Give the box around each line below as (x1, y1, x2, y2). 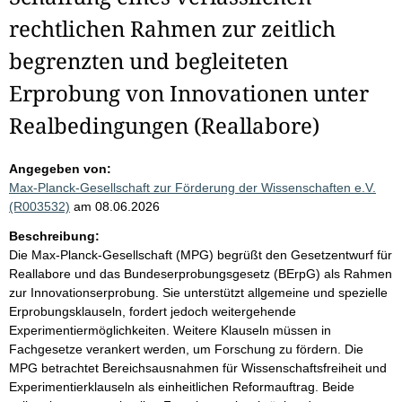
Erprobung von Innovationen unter (9, 78, 369, 108)
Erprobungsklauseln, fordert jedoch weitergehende (9, 304, 296, 319)
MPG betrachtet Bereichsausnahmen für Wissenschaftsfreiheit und (9, 361, 387, 375)
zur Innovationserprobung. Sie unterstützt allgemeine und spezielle (9, 285, 388, 300)
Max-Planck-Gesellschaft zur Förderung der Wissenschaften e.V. (9, 180, 376, 195)
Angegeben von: (9, 162, 111, 176)
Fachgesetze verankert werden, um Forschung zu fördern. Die (9, 342, 363, 356)
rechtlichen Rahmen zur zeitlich (9, 13, 336, 43)
